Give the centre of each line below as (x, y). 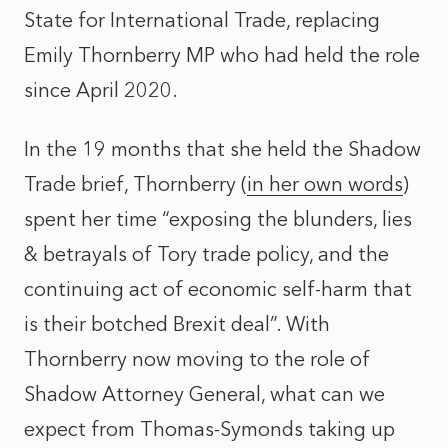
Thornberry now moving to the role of (197, 359)
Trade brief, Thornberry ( (135, 184)
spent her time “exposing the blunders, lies (218, 219)
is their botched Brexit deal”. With (177, 324)
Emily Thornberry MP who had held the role (222, 55)
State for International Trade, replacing (202, 20)
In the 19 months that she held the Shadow (222, 149)
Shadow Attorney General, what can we (204, 394)
